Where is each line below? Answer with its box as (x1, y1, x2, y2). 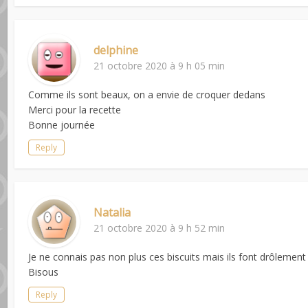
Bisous (28, 265, 59, 278)
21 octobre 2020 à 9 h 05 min (93, 58, 225, 72)
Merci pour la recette (28, 102, 122, 116)
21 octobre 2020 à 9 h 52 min (93, 221, 225, 234)
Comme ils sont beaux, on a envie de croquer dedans (28, 87, 266, 101)
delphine (93, 42, 139, 58)
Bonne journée (28, 118, 96, 131)
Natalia (93, 204, 131, 220)
